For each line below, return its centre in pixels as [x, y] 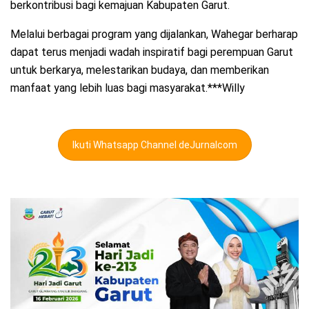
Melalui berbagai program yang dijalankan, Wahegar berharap [154, 34]
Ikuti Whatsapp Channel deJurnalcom [154, 145]
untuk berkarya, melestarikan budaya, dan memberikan [140, 70]
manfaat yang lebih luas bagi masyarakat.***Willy [128, 88]
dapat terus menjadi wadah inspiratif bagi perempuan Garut [152, 52]
